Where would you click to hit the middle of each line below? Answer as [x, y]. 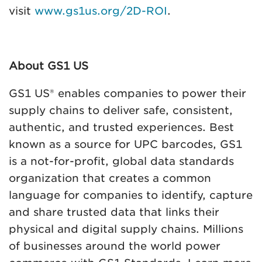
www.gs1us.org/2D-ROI [101, 11]
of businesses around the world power [115, 246]
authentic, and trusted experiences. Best [121, 127]
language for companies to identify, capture [131, 195]
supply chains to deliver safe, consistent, [121, 110]
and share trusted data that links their [114, 212]
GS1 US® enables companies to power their [127, 93]
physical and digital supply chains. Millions [126, 229]
